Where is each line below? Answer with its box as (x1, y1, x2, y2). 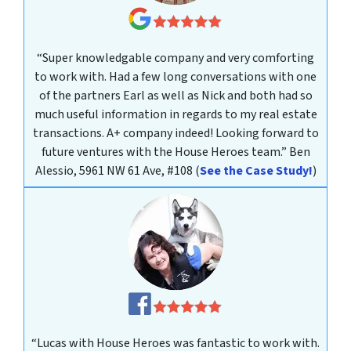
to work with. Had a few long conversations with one (34, 68, 317, 86)
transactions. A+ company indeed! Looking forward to (32, 125, 319, 143)
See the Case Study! (199, 162, 313, 180)
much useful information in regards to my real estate (34, 106, 317, 124)
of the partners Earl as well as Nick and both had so (38, 87, 313, 105)
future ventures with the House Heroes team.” (41, 143, 289, 161)
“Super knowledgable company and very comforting (37, 49, 314, 67)
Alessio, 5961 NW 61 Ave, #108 (34, 162, 195, 180)
